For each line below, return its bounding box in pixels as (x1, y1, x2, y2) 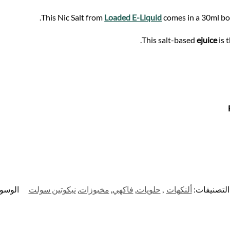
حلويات (136, 184, 161, 194)
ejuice (197, 34, 218, 45)
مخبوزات (79, 184, 109, 194)
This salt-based (142, 34, 197, 45)
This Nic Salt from (41, 12, 105, 23)
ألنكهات (166, 184, 192, 194)
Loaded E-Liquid (104, 12, 162, 23)
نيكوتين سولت (28, 184, 76, 194)
